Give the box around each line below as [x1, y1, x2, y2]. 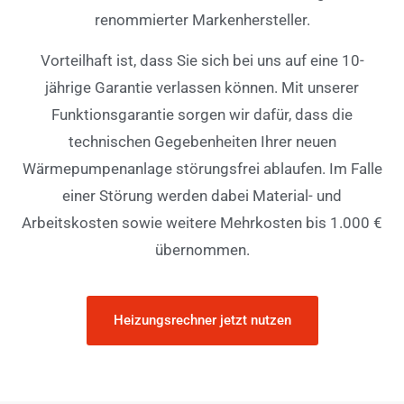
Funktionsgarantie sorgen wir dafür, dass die [51, 105, 353, 124]
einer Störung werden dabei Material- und [62, 186, 342, 205]
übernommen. [154, 240, 250, 259]
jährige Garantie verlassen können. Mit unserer [45, 78, 359, 96]
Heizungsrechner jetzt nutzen [113, 312, 291, 329]
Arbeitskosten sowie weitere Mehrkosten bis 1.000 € [22, 213, 382, 232]
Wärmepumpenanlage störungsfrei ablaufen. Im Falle [22, 159, 382, 178]
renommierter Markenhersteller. [94, 11, 310, 30]
